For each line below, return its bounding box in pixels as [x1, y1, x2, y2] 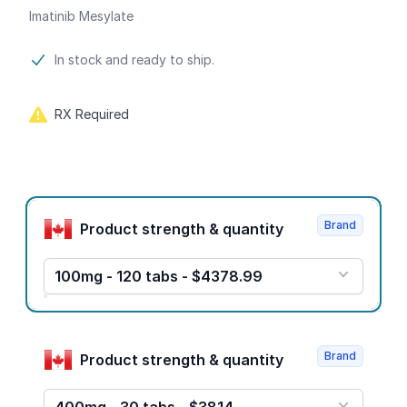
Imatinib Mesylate [29, 8, 134, 24]
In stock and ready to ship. [55, 52, 214, 67]
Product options [28, 196, 143, 214]
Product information [28, 51, 172, 69]
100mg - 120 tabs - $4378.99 [55, 267, 263, 285]
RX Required [55, 106, 129, 122]
